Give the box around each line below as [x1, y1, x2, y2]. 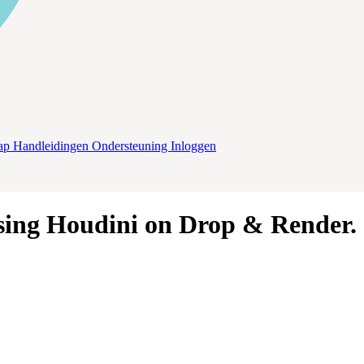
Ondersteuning [92, 138, 171, 153]
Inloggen [171, 138, 216, 153]
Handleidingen [13, 138, 92, 153]
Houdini [46, 209, 138, 239]
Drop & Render [179, 209, 350, 239]
